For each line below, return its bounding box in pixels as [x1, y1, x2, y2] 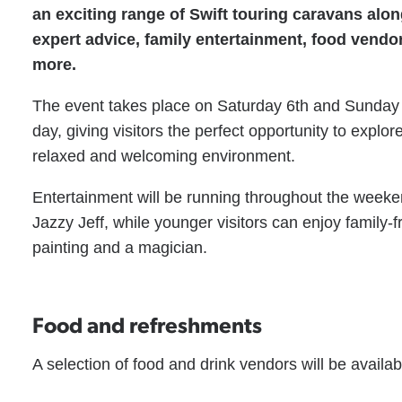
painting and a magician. [32, 239, 208, 257]
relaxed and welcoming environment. [32, 147, 296, 165]
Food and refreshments [32, 310, 263, 338]
